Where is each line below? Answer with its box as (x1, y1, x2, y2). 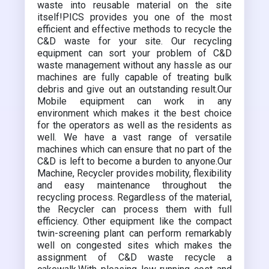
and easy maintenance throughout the (37, 180, 232, 191)
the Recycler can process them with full (37, 204, 232, 215)
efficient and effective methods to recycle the (37, 23, 232, 35)
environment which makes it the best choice (37, 107, 232, 119)
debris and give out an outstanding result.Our (37, 83, 232, 95)
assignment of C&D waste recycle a (37, 252, 232, 263)
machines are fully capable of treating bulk (37, 71, 232, 83)
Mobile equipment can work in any (37, 95, 232, 107)
